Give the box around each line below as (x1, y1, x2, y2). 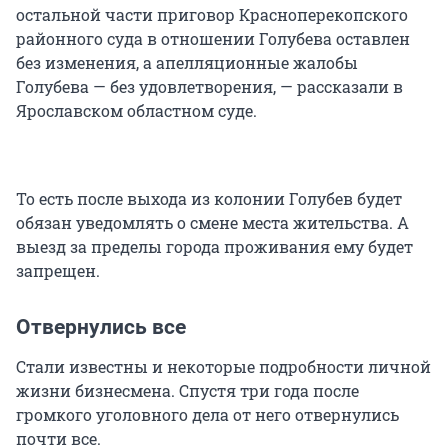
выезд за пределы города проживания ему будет (16, 236, 413, 258)
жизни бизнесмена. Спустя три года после (16, 380, 359, 402)
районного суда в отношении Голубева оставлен (16, 28, 410, 50)
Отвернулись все (16, 315, 186, 340)
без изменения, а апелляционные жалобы (16, 52, 358, 74)
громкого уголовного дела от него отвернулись (16, 404, 399, 426)
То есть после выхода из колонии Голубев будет (16, 188, 402, 210)
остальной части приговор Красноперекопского (16, 4, 408, 26)
